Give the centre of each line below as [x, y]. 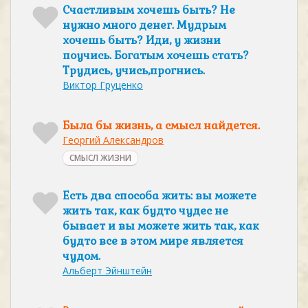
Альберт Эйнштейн [107, 271]
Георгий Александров [113, 140]
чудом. [81, 256]
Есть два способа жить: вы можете [159, 196]
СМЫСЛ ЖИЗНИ [100, 158]
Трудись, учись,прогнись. [134, 70]
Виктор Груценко [103, 85]
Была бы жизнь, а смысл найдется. [161, 125]
